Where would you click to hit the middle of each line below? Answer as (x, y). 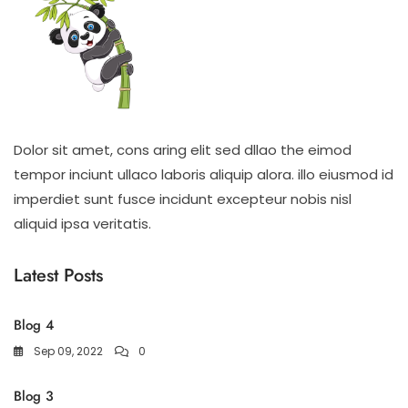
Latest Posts (58, 275)
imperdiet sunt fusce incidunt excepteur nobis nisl (183, 199)
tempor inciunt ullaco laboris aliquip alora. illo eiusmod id (204, 174)
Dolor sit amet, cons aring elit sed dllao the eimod (183, 149)
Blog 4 (34, 325)
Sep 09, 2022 (68, 351)
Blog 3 (34, 396)
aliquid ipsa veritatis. (82, 223)
